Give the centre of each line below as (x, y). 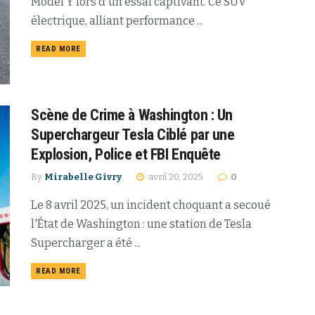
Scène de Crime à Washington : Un (132, 115)
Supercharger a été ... (86, 243)
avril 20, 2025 (175, 176)
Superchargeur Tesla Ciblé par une (133, 134)
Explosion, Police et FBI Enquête (126, 154)
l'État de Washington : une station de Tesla (141, 224)
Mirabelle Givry (83, 176)
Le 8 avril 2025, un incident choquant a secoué (151, 205)
